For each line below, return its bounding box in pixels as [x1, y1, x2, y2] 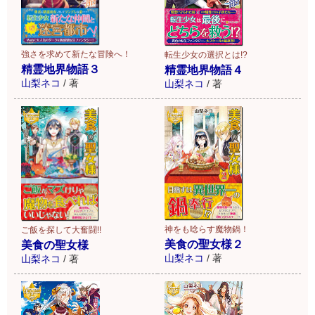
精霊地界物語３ [21, 63, 100, 76]
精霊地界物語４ [165, 63, 243, 76]
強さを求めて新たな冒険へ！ [21, 49, 131, 60]
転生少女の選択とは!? [165, 49, 247, 60]
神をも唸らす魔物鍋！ [165, 224, 249, 235]
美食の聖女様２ [165, 238, 243, 251]
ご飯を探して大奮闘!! [21, 224, 101, 235]
